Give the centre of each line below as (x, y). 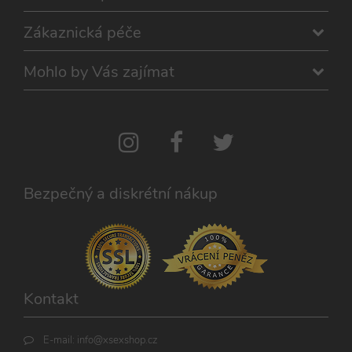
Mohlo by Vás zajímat (99, 71)
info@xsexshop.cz (117, 339)
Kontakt (51, 299)
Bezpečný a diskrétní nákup (121, 193)
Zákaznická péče (82, 32)
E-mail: (60, 339)
